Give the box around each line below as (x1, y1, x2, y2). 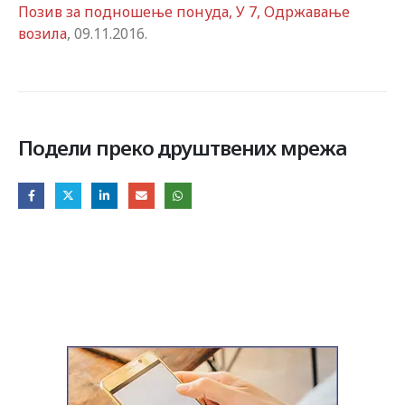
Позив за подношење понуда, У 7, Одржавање (18, 2, 350, 22)
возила (18, 24, 67, 43)
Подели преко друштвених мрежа (18, 134, 347, 162)
